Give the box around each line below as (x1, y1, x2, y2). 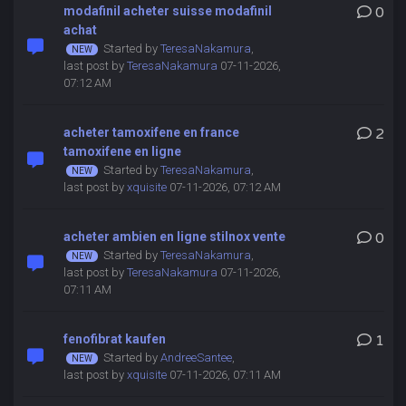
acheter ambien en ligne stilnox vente (63, 229, 285, 244)
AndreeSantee (159, 351, 232, 364)
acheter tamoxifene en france (63, 125, 239, 140)
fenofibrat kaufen (63, 332, 166, 346)
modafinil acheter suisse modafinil (63, 4, 272, 18)
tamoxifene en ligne (63, 144, 181, 159)
